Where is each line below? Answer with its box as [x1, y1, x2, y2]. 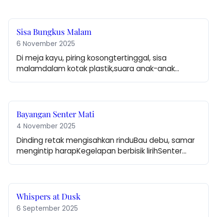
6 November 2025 [16, 39, 76, 49]
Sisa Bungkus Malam [16, 26, 92, 37]
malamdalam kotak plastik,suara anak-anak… [16, 63, 180, 74]
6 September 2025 [16, 204, 78, 214]
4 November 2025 [16, 122, 76, 131]
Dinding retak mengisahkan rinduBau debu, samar [16, 135, 195, 146]
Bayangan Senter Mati [16, 108, 95, 120]
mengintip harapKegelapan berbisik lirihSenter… [16, 146, 187, 156]
